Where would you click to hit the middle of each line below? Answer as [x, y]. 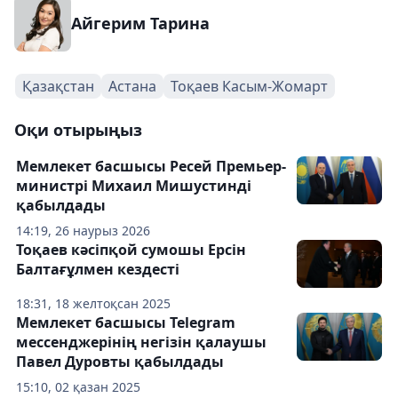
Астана [132, 86]
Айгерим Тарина [140, 23]
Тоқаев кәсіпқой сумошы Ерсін [131, 250]
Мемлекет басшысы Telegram [126, 322]
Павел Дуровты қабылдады [120, 362]
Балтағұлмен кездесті [98, 269]
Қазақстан [58, 86]
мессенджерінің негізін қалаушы [141, 342]
